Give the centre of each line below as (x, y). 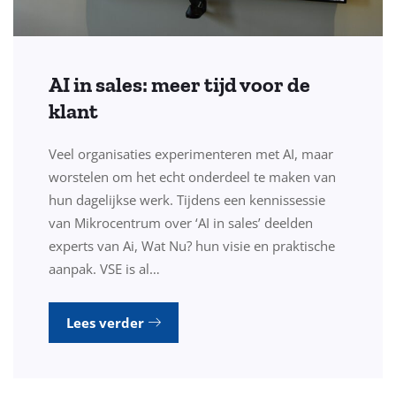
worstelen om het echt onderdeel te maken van (192, 177)
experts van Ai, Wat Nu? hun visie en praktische (192, 246)
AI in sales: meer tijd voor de (179, 85)
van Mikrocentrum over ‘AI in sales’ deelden (181, 223)
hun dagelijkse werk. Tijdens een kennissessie (187, 200)
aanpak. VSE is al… (104, 269)
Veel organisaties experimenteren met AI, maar (191, 154)
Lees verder (107, 323)
